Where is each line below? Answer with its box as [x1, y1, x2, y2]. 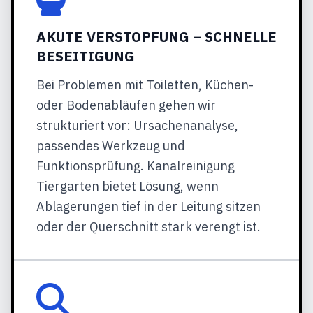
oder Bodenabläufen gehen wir [36, 97, 216, 113]
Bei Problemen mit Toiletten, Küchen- [36, 77, 254, 93]
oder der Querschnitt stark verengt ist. [36, 219, 261, 235]
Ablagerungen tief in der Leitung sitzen [36, 198, 261, 214]
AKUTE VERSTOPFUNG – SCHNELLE [36, 27, 277, 46]
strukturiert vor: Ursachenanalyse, [36, 117, 238, 133]
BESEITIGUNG [36, 47, 135, 66]
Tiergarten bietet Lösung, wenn [36, 178, 219, 194]
